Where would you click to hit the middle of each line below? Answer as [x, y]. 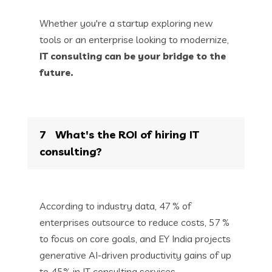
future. [56, 72]
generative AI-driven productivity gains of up [135, 255]
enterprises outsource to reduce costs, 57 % [134, 222]
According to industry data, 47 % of [115, 206]
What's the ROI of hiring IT [126, 134]
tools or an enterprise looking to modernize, [134, 39]
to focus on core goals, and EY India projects [135, 238]
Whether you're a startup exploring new [126, 23]
